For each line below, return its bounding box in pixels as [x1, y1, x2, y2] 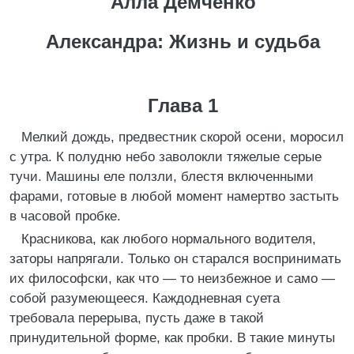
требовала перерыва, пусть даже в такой [9, 311, 264, 326]
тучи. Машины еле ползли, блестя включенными [9, 169, 314, 184]
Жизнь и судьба [164, 31, 320, 52]
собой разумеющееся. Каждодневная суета [9, 291, 280, 306]
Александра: [46, 31, 164, 52]
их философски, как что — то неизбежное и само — [9, 271, 335, 286]
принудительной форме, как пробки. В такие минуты [9, 330, 335, 345]
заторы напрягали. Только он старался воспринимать [9, 251, 341, 266]
